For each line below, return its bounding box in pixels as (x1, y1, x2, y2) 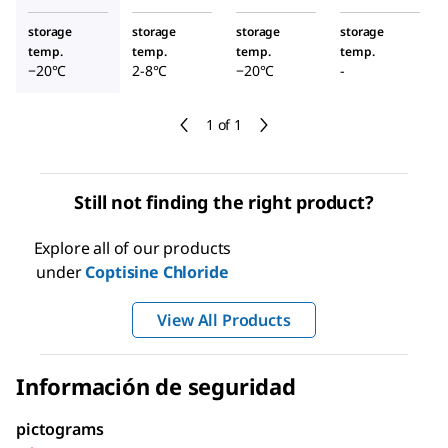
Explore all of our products (33, 237, 232, 259)
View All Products (157, 309, 291, 331)
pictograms (16, 418, 104, 440)
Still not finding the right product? (74, 190, 374, 214)
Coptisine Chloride (85, 261, 229, 283)
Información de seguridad (16, 371, 296, 401)
